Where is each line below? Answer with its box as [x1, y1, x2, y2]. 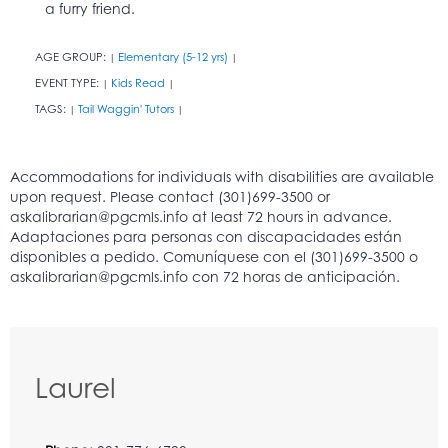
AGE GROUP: [35, 49, 109, 64]
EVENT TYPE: [35, 75, 102, 90]
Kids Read [111, 75, 165, 90]
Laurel [35, 369, 116, 405]
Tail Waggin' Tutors [78, 101, 174, 116]
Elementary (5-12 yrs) [118, 49, 228, 64]
